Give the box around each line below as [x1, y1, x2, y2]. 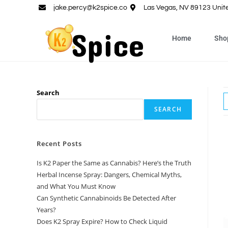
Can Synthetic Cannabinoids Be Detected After [37, 193, 176, 203]
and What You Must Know [37, 182, 116, 191]
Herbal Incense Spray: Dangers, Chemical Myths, [37, 170, 182, 179]
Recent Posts [37, 139, 82, 148]
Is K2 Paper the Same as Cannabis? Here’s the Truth [37, 158, 191, 167]
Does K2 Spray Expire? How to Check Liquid [37, 217, 167, 226]
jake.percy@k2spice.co [53, 4, 127, 11]
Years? [37, 205, 56, 214]
